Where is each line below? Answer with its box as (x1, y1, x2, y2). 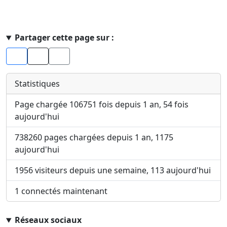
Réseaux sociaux (14, 214, 82, 226)
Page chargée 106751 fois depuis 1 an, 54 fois (15, 99, 188, 110)
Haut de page (6, 19, 57, 31)
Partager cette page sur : (14, 32, 114, 44)
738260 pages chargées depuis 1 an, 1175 (15, 132, 173, 143)
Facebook (10, 56, 42, 66)
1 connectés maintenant (15, 185, 107, 197)
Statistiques (15, 78, 60, 90)
